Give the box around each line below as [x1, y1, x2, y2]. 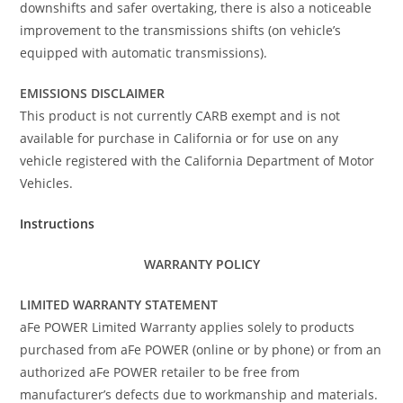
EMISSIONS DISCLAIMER [20, 84, 166, 102]
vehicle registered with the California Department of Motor [20, 151, 375, 169]
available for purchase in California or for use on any [20, 129, 339, 147]
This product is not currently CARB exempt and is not [20, 106, 341, 124]
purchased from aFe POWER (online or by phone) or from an [20, 340, 382, 358]
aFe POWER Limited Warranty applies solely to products [20, 318, 355, 336]
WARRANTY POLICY [143, 255, 260, 273]
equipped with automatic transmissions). [20, 43, 268, 61]
